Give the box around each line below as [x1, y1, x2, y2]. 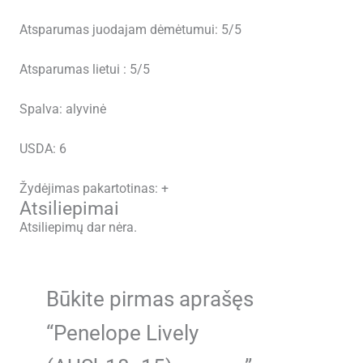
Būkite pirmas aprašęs [46, 287, 254, 312]
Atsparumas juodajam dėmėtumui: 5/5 [19, 23, 241, 38]
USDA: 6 [19, 141, 66, 156]
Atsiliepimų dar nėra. [19, 220, 137, 235]
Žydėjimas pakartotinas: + [19, 181, 169, 196]
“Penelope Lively [46, 321, 199, 346]
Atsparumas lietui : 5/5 [19, 62, 150, 78]
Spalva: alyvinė [19, 101, 106, 117]
